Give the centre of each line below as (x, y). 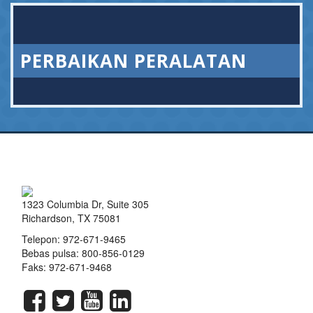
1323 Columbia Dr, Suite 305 (85, 204)
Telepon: (42, 239)
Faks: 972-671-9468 (67, 267)
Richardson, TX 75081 (71, 218)
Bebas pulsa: (52, 253)
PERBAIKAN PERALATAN (133, 61)
